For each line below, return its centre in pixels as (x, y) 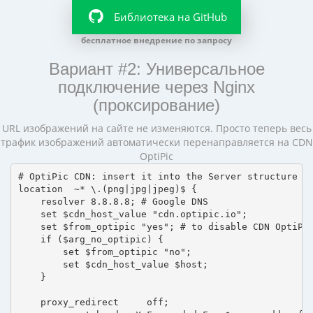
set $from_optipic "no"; (104, 252)
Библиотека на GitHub (170, 16)
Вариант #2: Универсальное (156, 68)
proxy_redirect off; (93, 303)
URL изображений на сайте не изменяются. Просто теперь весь (156, 128)
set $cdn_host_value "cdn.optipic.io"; (132, 214)
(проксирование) (156, 105)
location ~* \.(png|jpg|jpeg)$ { (107, 189)
